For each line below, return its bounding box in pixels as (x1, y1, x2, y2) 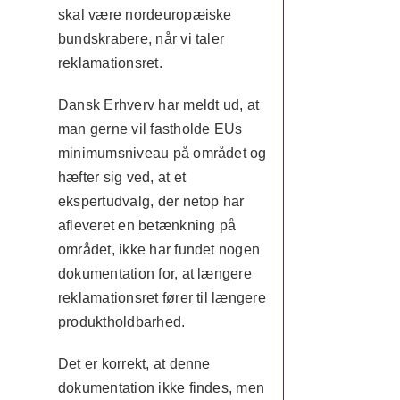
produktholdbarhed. (57, 314, 186, 329)
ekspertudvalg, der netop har (57, 194, 245, 209)
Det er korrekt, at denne (57, 356, 211, 371)
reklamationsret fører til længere (57, 290, 266, 305)
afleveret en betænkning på (57, 218, 237, 233)
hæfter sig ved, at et (57, 170, 187, 185)
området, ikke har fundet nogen (57, 242, 261, 257)
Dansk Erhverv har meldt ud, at (57, 97, 260, 112)
